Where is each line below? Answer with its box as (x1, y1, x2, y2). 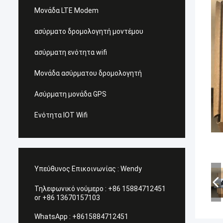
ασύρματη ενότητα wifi (34, 48, 107, 56)
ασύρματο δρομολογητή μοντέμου (34, 27, 143, 35)
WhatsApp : (34, 213, 71, 221)
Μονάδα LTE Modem (34, 6, 99, 14)
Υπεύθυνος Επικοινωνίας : (34, 165, 119, 173)
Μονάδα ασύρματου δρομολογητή (34, 69, 142, 77)
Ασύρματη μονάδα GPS (34, 90, 107, 98)
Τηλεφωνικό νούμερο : (34, 185, 107, 193)
